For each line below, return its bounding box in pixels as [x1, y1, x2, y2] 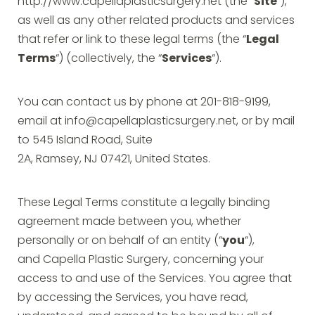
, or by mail [236, 116, 295, 127]
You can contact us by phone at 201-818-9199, [18, 97, 271, 108]
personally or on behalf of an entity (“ [18, 236, 222, 247]
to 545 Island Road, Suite [18, 135, 153, 146]
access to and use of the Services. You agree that [18, 274, 292, 285]
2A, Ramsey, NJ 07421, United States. [18, 154, 210, 165]
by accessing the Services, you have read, [18, 292, 248, 304]
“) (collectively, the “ [56, 53, 162, 65]
